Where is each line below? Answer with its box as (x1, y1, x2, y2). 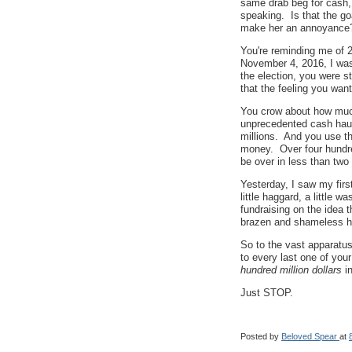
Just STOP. (240, 286, 293, 299)
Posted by (240, 331, 281, 341)
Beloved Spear (281, 331, 337, 341)
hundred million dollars (240, 263, 345, 276)
